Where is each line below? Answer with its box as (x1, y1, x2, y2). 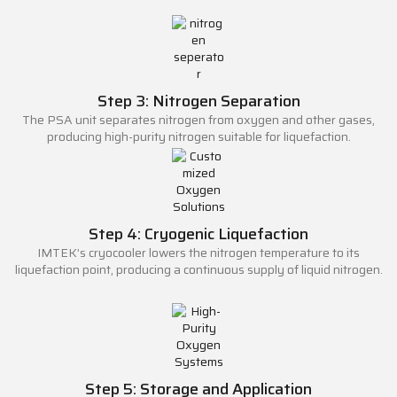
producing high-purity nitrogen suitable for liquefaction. (46, 126, 351, 146)
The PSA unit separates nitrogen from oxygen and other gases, (22, 109, 375, 129)
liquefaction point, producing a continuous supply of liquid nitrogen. (14, 259, 383, 279)
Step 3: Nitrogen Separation (97, 88, 300, 113)
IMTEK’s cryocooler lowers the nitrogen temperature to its (37, 242, 360, 262)
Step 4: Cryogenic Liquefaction (89, 221, 308, 246)
